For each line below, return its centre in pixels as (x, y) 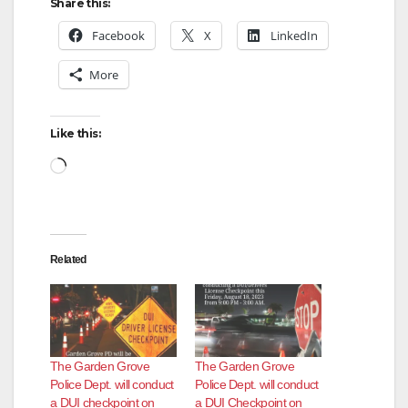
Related (68, 260)
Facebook (118, 36)
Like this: (75, 134)
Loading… (103, 164)
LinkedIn (294, 36)
